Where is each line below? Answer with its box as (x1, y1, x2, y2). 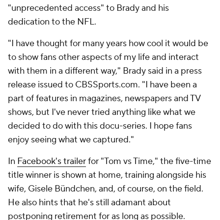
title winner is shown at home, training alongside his (8, 169, 206, 181)
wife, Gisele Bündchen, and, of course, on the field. (8, 183, 203, 195)
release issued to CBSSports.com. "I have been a (8, 79, 197, 91)
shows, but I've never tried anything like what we (8, 107, 195, 118)
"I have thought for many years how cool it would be (8, 38, 208, 50)
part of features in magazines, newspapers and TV (8, 93, 200, 105)
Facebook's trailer (17, 156, 86, 167)
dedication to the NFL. (8, 16, 96, 28)
